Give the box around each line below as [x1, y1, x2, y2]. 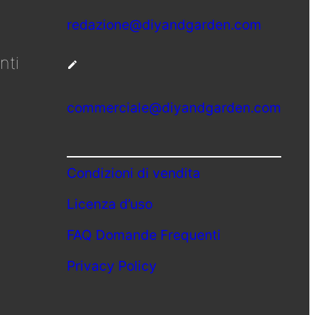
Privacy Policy [67, 257, 157, 275]
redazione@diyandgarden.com [67, 15, 262, 33]
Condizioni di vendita [67, 165, 200, 182]
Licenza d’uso [67, 195, 153, 213]
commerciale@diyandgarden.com [67, 99, 281, 117]
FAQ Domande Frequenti [67, 226, 221, 244]
